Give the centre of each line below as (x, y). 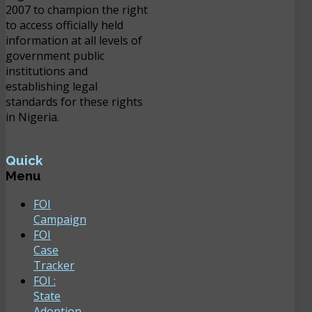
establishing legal (52, 86)
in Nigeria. (32, 117)
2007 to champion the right (77, 9)
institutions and (47, 71)
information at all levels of (74, 40)
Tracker (54, 265)
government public (55, 55)
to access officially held (64, 25)
